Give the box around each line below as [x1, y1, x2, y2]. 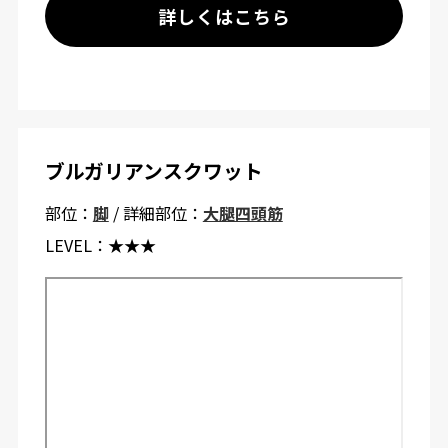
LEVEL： [44, 232, 108, 257]
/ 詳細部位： [108, 200, 203, 225]
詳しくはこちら [157, 3, 291, 30]
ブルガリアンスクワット [44, 155, 263, 185]
